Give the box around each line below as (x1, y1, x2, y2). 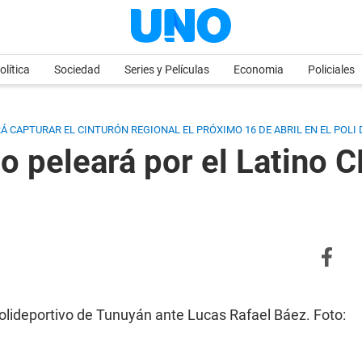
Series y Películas (124, 63, 209, 76)
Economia (234, 63, 284, 76)
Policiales (308, 63, 355, 76)
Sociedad (54, 63, 100, 76)
